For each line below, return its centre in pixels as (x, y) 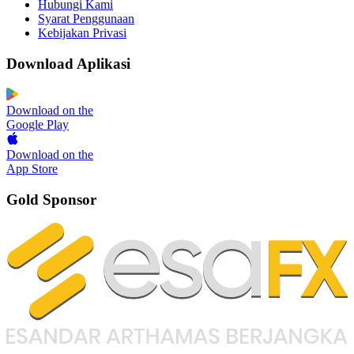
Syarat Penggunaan (86, 19)
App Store (32, 168)
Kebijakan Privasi (82, 33)
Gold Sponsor (51, 199)
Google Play (38, 124)
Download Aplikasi (68, 64)
